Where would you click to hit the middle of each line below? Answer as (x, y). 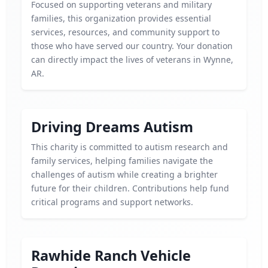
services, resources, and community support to (125, 32)
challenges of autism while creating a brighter (124, 174)
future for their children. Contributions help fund (130, 188)
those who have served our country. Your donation (132, 46)
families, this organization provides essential (121, 18)
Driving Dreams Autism (112, 127)
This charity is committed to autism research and (130, 147)
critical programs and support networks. (112, 202)
